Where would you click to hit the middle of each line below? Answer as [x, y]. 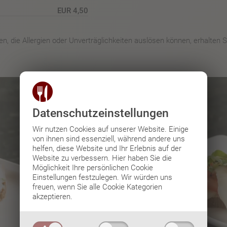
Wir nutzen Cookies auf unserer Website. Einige [110, 129]
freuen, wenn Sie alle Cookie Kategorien [97, 187]
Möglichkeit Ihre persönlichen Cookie [93, 167]
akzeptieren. [52, 196]
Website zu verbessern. [72, 158]
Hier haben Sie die [142, 158]
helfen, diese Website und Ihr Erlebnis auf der [107, 148]
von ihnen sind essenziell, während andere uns [109, 139]
